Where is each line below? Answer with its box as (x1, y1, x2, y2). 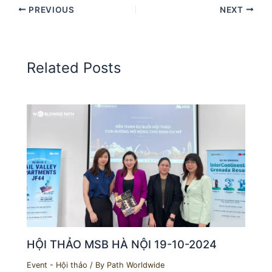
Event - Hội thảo (27, 260, 88, 270)
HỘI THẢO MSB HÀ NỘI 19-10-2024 (27, 237, 217, 251)
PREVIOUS (26, 4, 75, 15)
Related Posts (27, 59, 121, 77)
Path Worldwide (107, 260, 165, 270)
